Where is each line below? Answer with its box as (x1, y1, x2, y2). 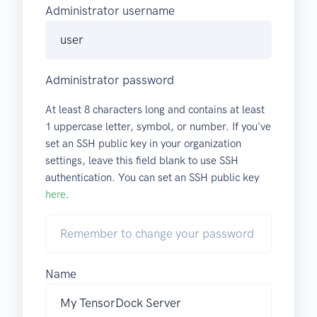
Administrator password (45, 73, 174, 88)
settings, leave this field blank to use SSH (45, 154, 238, 168)
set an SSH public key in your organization (45, 137, 241, 151)
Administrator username (45, 4, 175, 18)
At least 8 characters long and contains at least (45, 103, 265, 117)
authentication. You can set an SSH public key (45, 171, 259, 185)
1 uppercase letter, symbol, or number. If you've (45, 120, 271, 134)
